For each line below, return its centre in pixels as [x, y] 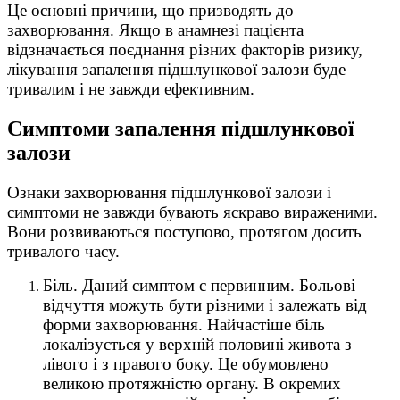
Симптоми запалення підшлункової [181, 129]
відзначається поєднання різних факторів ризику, [185, 50]
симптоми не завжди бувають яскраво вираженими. [192, 212]
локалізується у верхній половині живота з [197, 345]
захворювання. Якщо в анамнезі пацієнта [155, 30]
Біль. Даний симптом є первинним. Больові [199, 286]
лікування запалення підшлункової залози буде [176, 70]
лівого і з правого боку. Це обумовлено [186, 364]
